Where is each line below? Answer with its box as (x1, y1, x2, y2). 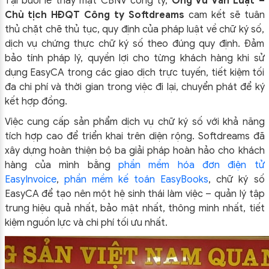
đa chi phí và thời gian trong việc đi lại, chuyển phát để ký (4, 81, 265, 93)
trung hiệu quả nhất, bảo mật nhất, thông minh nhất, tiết (4, 202, 265, 214)
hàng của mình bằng (4, 159, 118, 171)
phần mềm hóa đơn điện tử (118, 159, 265, 171)
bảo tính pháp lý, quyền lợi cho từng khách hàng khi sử (4, 52, 265, 64)
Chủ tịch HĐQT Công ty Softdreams (4, 9, 184, 21)
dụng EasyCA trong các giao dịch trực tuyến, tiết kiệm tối (4, 67, 265, 79)
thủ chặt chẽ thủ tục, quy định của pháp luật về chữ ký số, (4, 23, 265, 35)
